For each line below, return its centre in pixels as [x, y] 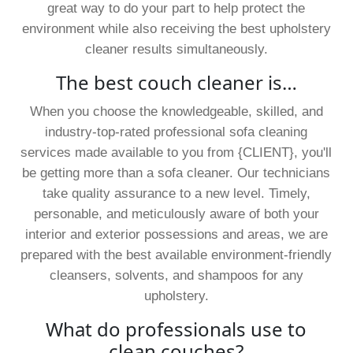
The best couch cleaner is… [176, 82]
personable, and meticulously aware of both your [176, 214]
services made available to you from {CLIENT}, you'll [176, 152]
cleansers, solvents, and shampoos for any [176, 275]
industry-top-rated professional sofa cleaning [176, 132]
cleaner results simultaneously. [176, 49]
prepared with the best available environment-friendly [176, 255]
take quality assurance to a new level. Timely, [176, 193]
